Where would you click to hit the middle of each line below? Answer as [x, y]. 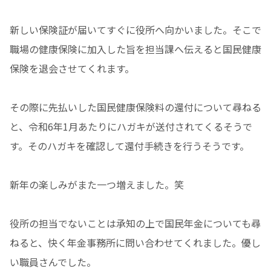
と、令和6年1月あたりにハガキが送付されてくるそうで [131, 127]
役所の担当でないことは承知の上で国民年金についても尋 [135, 224]
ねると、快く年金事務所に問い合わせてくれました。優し [135, 243]
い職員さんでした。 [53, 262]
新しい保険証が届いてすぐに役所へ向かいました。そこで [135, 30]
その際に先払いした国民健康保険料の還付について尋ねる [135, 107]
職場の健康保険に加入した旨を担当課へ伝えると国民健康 [135, 49]
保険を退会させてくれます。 [72, 69]
